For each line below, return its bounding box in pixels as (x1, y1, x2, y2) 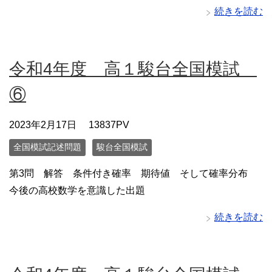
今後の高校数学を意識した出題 (9, 185, 145, 195)
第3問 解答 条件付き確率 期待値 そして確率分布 (9, 168, 257, 178)
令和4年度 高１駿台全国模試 (9, 59, 257, 79)
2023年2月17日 (9, 120, 76, 131)
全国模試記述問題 (13, 142, 81, 152)
